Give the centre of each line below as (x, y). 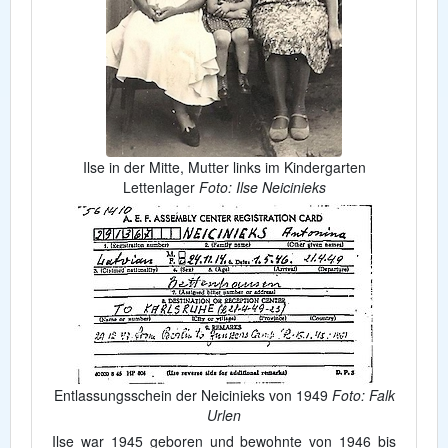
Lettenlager (160, 187)
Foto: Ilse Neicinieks (262, 187)
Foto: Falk (363, 395)
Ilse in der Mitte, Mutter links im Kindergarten (224, 167)
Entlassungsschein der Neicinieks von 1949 (192, 395)
